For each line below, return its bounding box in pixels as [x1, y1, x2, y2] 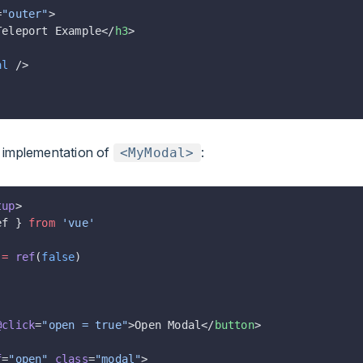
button [214, 318, 254, 331]
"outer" [2, 6, 49, 20]
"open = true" [41, 318, 129, 331]
